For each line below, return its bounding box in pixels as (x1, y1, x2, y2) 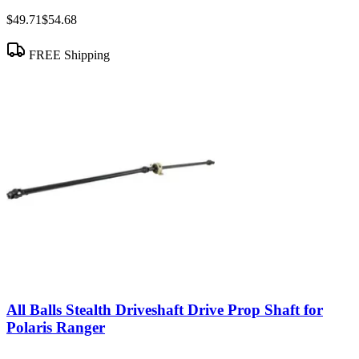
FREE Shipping (26, 47, 110, 62)
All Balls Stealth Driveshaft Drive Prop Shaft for (6, 301, 323, 319)
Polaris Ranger (6, 319, 105, 337)
